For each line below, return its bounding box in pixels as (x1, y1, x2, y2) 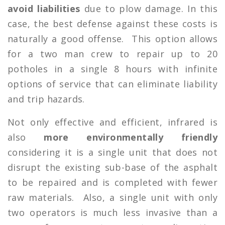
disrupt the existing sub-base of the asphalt (8, 161, 217, 173)
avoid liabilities (8, 2, 80, 15)
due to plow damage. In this (80, 2, 217, 15)
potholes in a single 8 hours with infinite (8, 62, 217, 75)
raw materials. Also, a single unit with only (8, 191, 217, 203)
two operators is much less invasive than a (8, 206, 217, 218)
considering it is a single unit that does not (8, 146, 217, 158)
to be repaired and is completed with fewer (8, 176, 217, 188)
